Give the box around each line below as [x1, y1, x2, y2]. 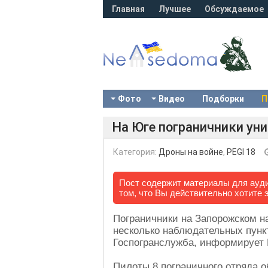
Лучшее [159, 4, 191, 14]
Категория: [113, 147, 159, 157]
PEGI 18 [227, 147, 255, 157]
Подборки [202, 94, 244, 103]
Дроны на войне [159, 147, 223, 157]
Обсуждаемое [205, 4, 264, 14]
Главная [112, 4, 145, 14]
